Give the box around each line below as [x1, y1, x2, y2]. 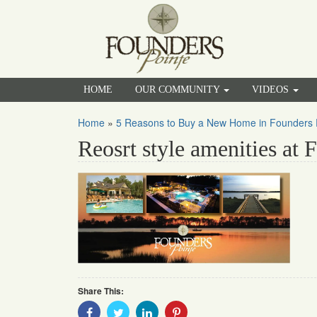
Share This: [78, 284, 124, 298]
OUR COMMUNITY [135, 84, 222, 95]
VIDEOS [252, 84, 292, 95]
